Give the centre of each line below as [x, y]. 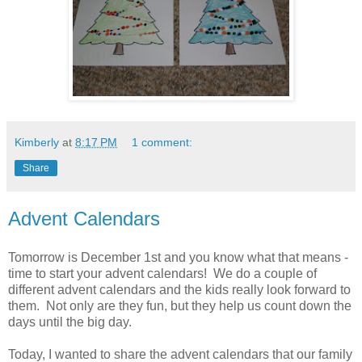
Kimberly [37, 142]
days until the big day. [70, 322]
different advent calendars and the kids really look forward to [179, 289]
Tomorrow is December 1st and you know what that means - [178, 257]
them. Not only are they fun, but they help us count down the [180, 305]
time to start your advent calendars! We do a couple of [162, 273]
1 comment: [162, 142]
